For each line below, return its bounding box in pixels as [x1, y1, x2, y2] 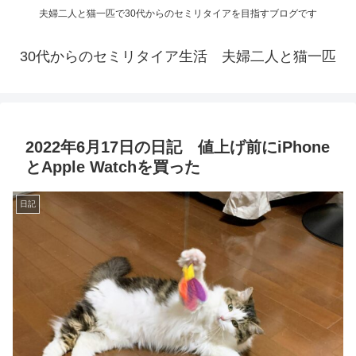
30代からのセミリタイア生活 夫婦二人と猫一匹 [20, 48, 336, 65]
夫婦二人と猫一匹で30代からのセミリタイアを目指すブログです [39, 8, 317, 20]
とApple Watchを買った [25, 158, 200, 176]
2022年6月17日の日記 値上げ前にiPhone [25, 138, 330, 157]
